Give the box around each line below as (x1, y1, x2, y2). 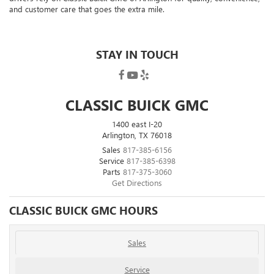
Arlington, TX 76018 (102, 129, 172, 140)
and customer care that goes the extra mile (9, 4, 163, 15)
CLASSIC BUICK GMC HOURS (9, 203, 158, 218)
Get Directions (112, 177, 162, 188)
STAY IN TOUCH (95, 47, 179, 62)
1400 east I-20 (112, 118, 162, 129)
